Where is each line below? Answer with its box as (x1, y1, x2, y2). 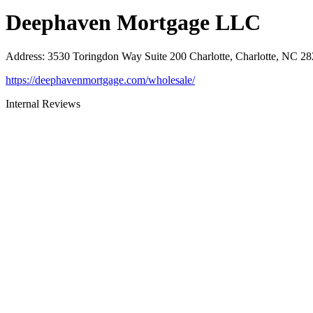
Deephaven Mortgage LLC (6, 9, 261, 35)
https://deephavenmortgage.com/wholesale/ (6, 74, 195, 87)
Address (6, 50, 42, 63)
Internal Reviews (6, 98, 80, 110)
